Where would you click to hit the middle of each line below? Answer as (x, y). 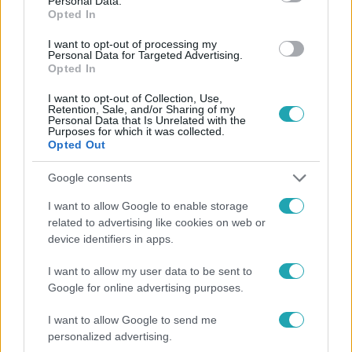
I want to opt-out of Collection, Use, (135, 98)
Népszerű (60, 201)
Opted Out (77, 144)
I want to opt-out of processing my (132, 44)
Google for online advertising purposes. (146, 287)
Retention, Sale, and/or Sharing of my (141, 109)
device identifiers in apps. (111, 238)
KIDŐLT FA (196, 34)
